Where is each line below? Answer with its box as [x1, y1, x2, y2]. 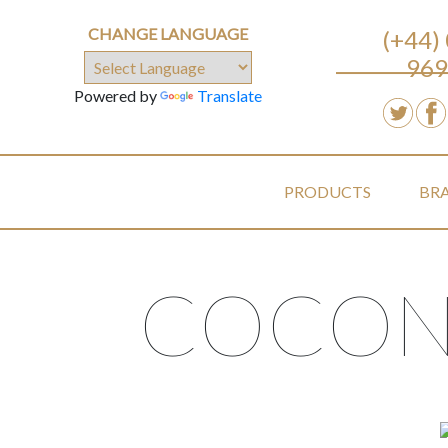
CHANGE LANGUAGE [88, 24, 248, 43]
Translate [197, 86, 262, 105]
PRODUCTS [284, 182, 371, 202]
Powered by [74, 86, 160, 105]
